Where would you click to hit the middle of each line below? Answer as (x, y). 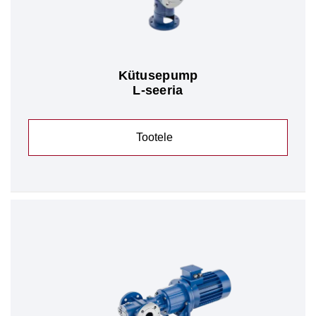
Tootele (154, 137)
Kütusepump (158, 75)
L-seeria (158, 90)
